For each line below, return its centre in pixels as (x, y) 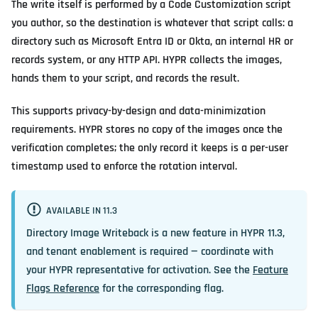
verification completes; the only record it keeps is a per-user (150, 148)
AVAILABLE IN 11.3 (81, 211)
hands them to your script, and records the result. (125, 78)
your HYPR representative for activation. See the (139, 270)
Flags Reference (63, 289)
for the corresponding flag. (161, 289)
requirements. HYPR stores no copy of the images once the (147, 130)
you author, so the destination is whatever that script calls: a (152, 23)
